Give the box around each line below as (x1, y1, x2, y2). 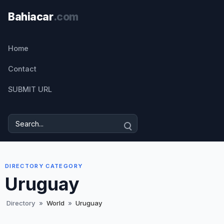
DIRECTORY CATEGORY (5, 162, 83, 169)
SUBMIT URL (8, 85, 52, 93)
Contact (8, 64, 36, 73)
